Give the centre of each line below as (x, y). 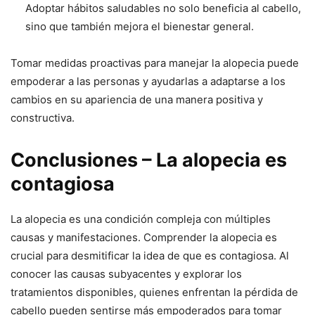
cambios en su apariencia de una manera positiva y (137, 99)
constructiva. (43, 117)
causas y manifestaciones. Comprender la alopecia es (144, 237)
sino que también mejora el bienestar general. (140, 26)
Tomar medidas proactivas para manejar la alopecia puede (155, 63)
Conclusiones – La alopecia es (149, 160)
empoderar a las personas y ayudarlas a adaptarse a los (148, 81)
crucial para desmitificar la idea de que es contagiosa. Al (150, 255)
